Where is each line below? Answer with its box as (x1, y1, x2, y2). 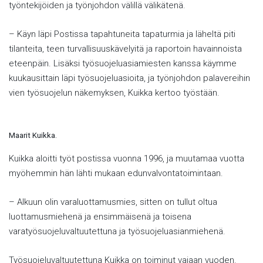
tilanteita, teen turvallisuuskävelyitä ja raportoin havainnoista (9, 43, 242, 54)
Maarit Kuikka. (9, 131, 57, 140)
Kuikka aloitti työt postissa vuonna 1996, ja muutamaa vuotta (9, 153, 244, 164)
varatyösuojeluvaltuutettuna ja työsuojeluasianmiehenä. (9, 226, 225, 237)
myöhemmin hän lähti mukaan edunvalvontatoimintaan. (9, 168, 223, 178)
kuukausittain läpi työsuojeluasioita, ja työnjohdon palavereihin (9, 73, 250, 83)
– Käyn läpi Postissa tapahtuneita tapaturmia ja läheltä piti (9, 29, 235, 39)
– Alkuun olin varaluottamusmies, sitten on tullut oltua (9, 197, 217, 207)
